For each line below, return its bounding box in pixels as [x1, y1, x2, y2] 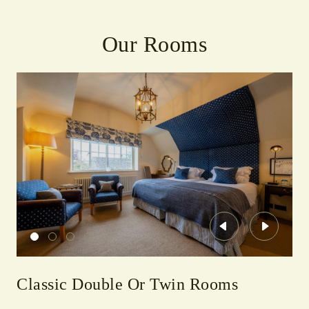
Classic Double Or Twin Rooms [17, 275, 238, 293]
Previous [223, 223, 266, 239]
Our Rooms [101, 32, 208, 57]
